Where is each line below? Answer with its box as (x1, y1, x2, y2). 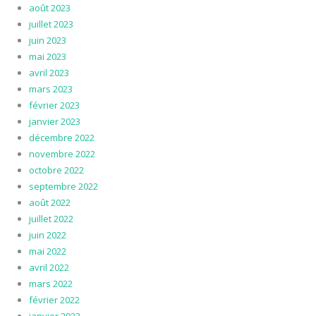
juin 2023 (28, 34, 66, 47)
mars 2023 (28, 83, 73, 96)
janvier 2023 (28, 115, 80, 128)
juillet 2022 (28, 212, 73, 226)
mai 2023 (28, 50, 66, 63)
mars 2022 (28, 277, 73, 291)
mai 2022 (28, 245, 66, 258)
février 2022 (28, 293, 80, 307)
